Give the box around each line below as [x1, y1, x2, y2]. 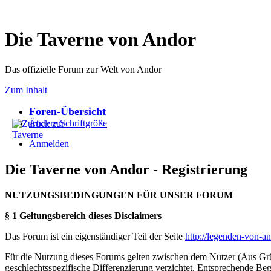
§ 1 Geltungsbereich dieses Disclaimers [5, 210, 162, 221]
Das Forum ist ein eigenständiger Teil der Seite [5, 230, 185, 241]
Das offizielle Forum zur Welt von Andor [5, 64, 162, 74]
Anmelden [29, 138, 69, 149]
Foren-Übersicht [29, 105, 106, 117]
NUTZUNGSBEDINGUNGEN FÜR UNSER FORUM [5, 189, 233, 200]
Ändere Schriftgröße [29, 117, 107, 128]
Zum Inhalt [5, 84, 47, 95]
